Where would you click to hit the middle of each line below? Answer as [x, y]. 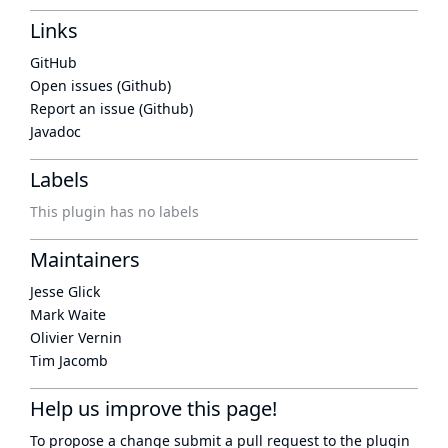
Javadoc [55, 131]
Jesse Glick [65, 291]
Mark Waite [68, 314]
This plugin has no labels [114, 211]
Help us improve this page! [153, 408]
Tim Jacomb [69, 360]
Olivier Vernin [76, 337]
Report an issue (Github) [111, 108]
